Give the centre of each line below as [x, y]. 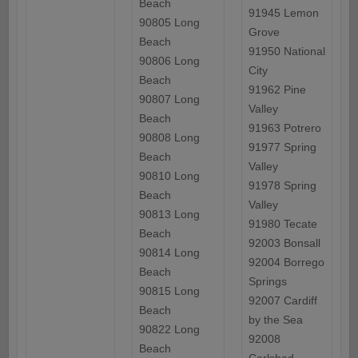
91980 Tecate [282, 224]
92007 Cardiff [282, 301]
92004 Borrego [286, 263]
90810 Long [169, 176]
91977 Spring [282, 147]
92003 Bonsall [284, 243]
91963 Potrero [284, 128]
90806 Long [169, 61]
